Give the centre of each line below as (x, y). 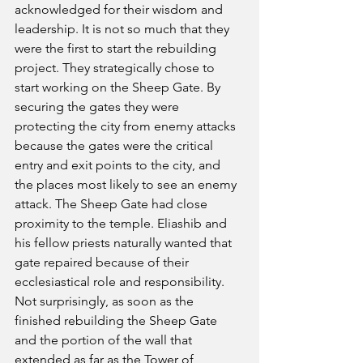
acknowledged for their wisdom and (120, 9)
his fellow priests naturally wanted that (125, 243)
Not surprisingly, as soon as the (106, 301)
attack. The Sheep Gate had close (113, 204)
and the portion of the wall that (105, 340)
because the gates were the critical (115, 145)
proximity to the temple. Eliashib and (122, 223)
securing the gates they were (98, 107)
